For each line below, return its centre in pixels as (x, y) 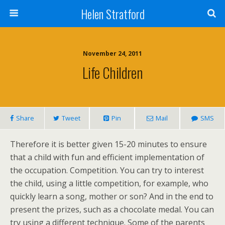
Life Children (113, 72)
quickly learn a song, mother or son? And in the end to (112, 196)
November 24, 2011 (113, 53)
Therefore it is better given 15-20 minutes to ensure (108, 144)
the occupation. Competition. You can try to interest (107, 170)
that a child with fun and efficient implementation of (107, 157)
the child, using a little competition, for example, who (109, 183)
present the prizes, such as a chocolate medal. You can (112, 209)
